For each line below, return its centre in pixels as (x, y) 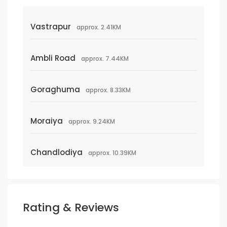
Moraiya (47, 121)
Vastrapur (51, 26)
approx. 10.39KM (112, 153)
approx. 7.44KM (105, 58)
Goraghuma (55, 89)
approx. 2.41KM (99, 27)
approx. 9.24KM (92, 121)
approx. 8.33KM (108, 90)
